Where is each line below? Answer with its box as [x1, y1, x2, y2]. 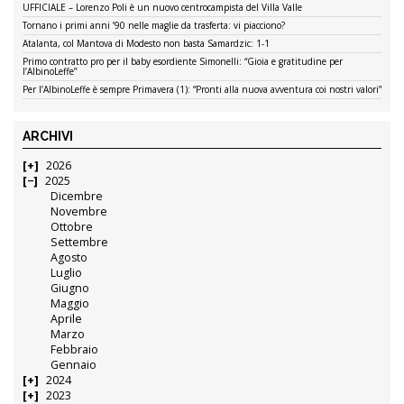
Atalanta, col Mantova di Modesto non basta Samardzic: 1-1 [23, 37, 270, 50]
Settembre [50, 234, 109, 251]
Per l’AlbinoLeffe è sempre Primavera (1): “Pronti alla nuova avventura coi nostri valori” [23, 83, 381, 96]
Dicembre [50, 188, 104, 205]
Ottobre [50, 219, 94, 235]
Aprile [50, 311, 83, 327]
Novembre [50, 204, 108, 220]
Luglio [50, 265, 83, 281]
